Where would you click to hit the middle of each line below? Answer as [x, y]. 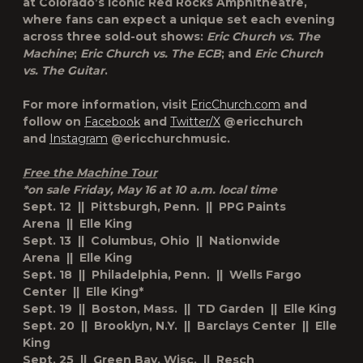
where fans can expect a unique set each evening [179, 19]
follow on [53, 122]
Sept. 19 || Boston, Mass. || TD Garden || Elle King [179, 309]
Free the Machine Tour [90, 173]
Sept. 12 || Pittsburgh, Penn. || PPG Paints [154, 207]
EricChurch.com [235, 105]
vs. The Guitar [64, 70]
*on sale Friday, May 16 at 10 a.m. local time [150, 190]
